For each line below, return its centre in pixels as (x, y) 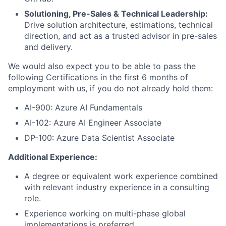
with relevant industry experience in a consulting (117, 187)
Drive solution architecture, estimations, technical (119, 25)
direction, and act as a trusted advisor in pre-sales (121, 36)
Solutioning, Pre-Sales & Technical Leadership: (116, 14)
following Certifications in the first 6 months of (98, 77)
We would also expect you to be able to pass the (102, 66)
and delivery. (48, 47)
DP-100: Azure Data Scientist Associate (99, 138)
